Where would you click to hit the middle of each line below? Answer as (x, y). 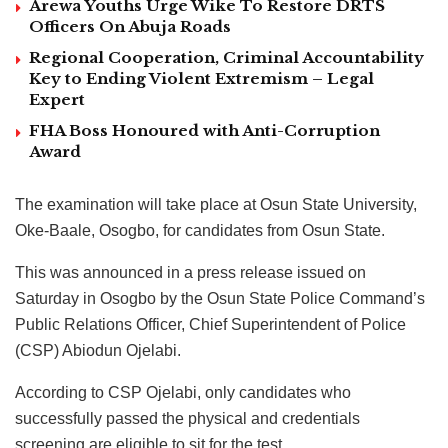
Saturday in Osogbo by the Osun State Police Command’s (220, 298)
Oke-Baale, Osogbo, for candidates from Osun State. (200, 230)
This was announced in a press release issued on (190, 272)
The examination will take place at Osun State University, (216, 204)
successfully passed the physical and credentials (187, 418)
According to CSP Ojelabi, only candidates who (183, 392)
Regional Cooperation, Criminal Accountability (226, 57)
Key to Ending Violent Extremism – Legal (201, 78)
